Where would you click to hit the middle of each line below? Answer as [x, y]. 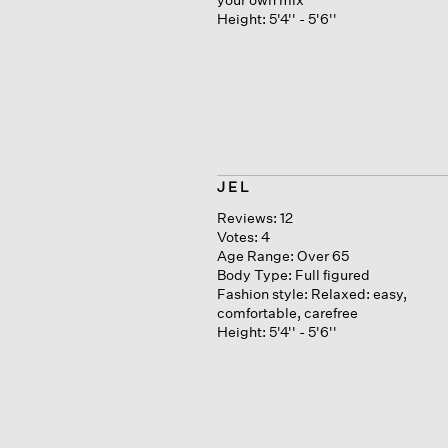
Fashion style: [262, 293]
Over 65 [322, 255]
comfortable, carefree [287, 312]
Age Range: [255, 255]
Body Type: [254, 274]
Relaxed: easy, [358, 293]
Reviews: [246, 217]
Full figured [332, 274]
